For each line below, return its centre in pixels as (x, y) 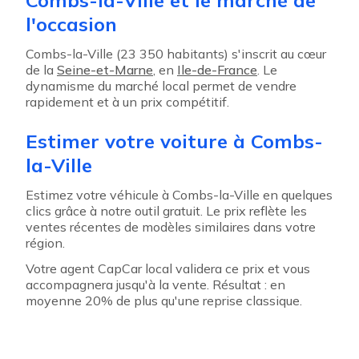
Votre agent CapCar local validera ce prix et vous (168, 268)
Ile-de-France (217, 70)
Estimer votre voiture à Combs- (174, 141)
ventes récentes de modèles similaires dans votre (171, 227)
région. (45, 243)
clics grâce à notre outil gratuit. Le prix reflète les (166, 211)
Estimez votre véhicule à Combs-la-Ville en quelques (179, 195)
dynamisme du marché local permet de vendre (161, 86)
